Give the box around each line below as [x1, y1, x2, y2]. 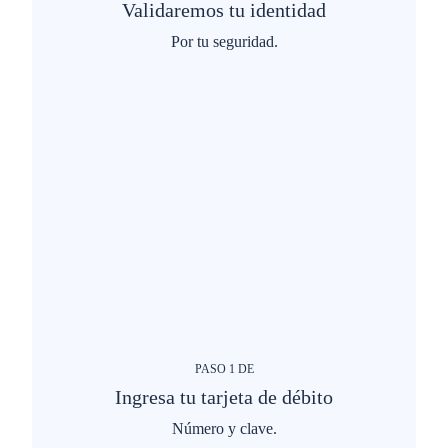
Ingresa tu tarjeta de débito [115, 386, 333, 408]
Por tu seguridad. [170, 33, 278, 50]
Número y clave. [171, 420, 277, 437]
